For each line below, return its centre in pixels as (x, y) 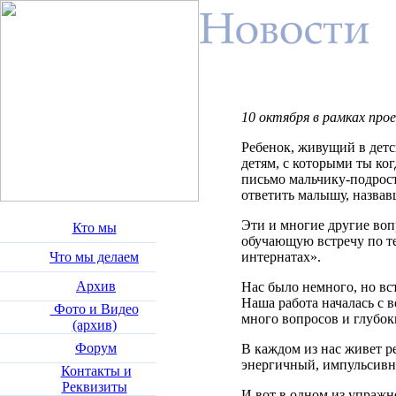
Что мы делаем (94, 257)
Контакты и (96, 371)
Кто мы (94, 228)
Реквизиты (94, 387)
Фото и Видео (94, 309)
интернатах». (281, 257)
